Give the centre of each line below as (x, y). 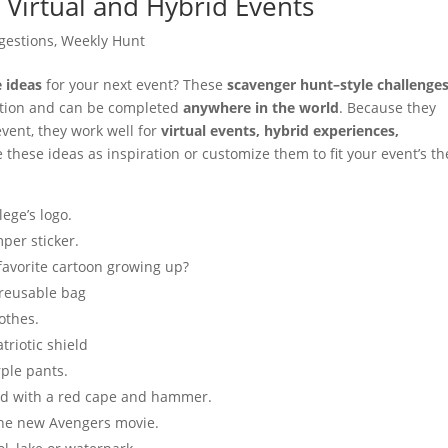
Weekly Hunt (103, 40)
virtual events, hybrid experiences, (280, 130)
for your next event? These (135, 84)
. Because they (388, 107)
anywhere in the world (261, 107)
